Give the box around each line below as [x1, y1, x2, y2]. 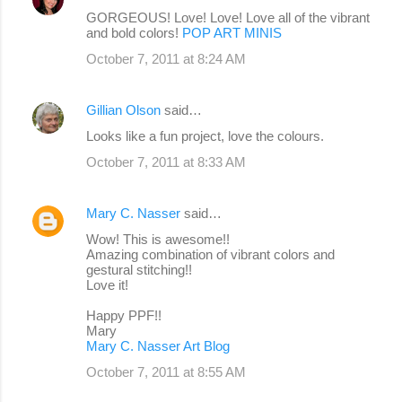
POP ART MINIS [182, 24, 282, 40]
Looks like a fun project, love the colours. [86, 127, 324, 144]
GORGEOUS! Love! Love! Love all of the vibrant [86, 9, 370, 25]
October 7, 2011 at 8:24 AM [86, 50, 246, 66]
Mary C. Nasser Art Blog [86, 337, 230, 354]
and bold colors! [86, 24, 182, 40]
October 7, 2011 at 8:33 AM [86, 153, 246, 170]
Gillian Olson [86, 101, 161, 118]
